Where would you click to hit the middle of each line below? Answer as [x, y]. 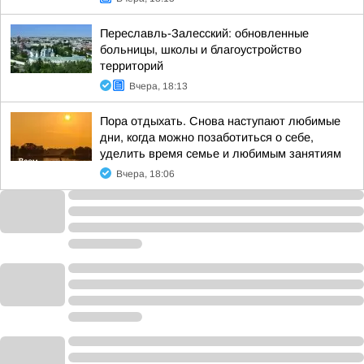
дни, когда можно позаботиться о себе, [207, 137]
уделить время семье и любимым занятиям [221, 154]
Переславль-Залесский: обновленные [204, 33]
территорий [132, 66]
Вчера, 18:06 [145, 174]
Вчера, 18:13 [158, 86]
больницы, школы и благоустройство [201, 50]
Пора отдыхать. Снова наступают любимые [220, 121]
